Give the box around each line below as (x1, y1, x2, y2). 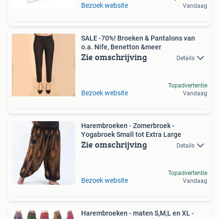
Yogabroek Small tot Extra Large (81, 131, 181, 138)
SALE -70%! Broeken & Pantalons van (81, 34, 195, 42)
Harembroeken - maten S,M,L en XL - (81, 209, 192, 217)
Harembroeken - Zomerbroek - (81, 122, 175, 130)
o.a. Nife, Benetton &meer (81, 43, 161, 51)
